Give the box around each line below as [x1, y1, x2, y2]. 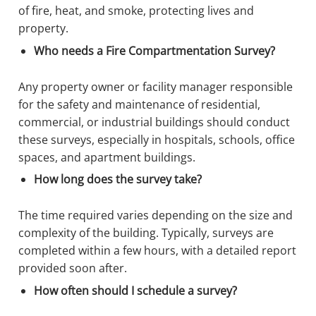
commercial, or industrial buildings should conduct [18, 114, 290, 130]
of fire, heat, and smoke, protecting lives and [18, 3, 254, 19]
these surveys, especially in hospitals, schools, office [18, 131, 295, 147]
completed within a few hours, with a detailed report [18, 243, 296, 259]
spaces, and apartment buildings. [18, 149, 198, 165]
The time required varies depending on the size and [18, 207, 293, 224]
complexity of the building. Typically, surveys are [18, 225, 274, 241]
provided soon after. [18, 260, 130, 276]
